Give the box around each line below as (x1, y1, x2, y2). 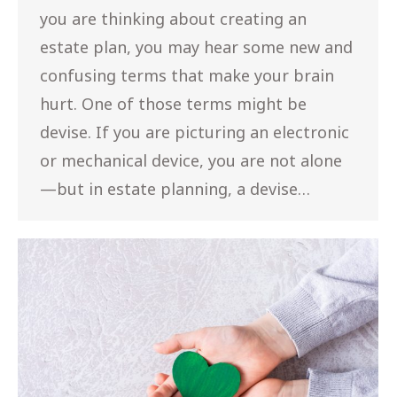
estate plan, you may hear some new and (40, 35, 353, 58)
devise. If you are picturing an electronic (40, 121, 349, 143)
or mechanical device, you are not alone (40, 149, 342, 171)
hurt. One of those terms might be (40, 92, 307, 114)
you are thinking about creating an (40, 7, 307, 29)
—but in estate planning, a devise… (40, 177, 310, 199)
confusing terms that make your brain (40, 64, 334, 86)
